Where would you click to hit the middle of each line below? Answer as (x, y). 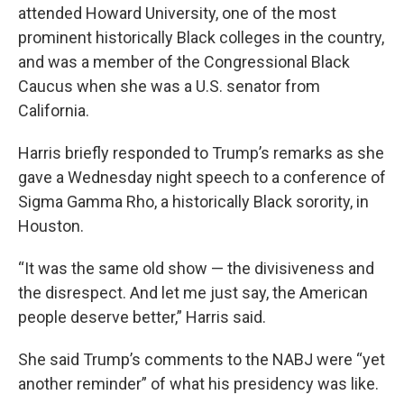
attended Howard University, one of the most (177, 13)
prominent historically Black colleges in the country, (201, 37)
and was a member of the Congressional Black (184, 61)
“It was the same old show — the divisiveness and (196, 268)
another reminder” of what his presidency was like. (198, 383)
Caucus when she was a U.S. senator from (169, 86)
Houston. (51, 225)
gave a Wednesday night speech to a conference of (202, 177)
